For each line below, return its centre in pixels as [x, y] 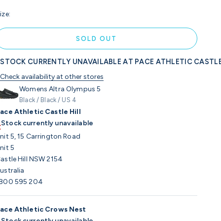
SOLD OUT [96, 38]
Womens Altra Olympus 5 [60, 89]
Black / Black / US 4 [48, 100]
